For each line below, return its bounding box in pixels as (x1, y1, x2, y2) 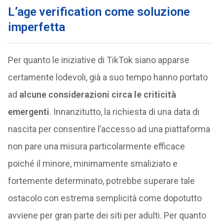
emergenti (7, 107, 49, 117)
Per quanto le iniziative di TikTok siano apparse (7, 55, 189, 65)
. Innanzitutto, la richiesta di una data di (49, 107, 199, 117)
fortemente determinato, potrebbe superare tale (7, 176, 195, 186)
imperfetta (7, 20, 65, 34)
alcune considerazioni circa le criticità (19, 89, 176, 100)
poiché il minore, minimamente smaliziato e (7, 158, 178, 169)
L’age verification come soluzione (7, 5, 190, 19)
